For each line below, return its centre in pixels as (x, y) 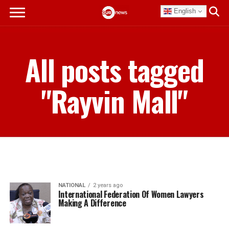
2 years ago (108, 185)
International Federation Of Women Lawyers (131, 194)
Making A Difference (92, 203)
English (184, 11)
